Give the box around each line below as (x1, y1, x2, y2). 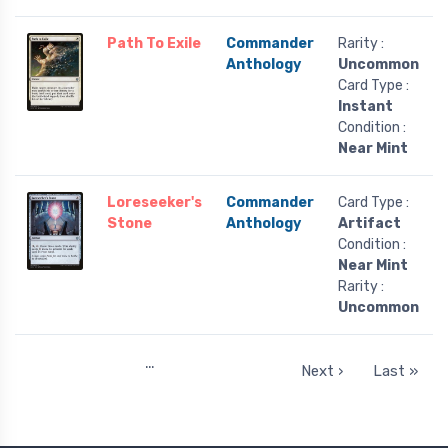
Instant (338, 98, 393, 116)
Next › (300, 361, 343, 380)
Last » (372, 361, 418, 380)
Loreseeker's (107, 194, 202, 212)
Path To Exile (107, 35, 201, 53)
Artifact (338, 215, 401, 233)
